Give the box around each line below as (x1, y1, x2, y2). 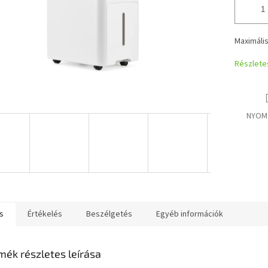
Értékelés (28, 208, 62, 220)
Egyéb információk (156, 208, 223, 220)
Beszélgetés (86, 208, 132, 220)
